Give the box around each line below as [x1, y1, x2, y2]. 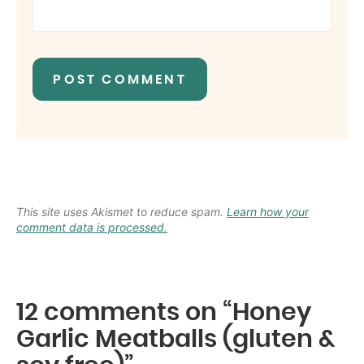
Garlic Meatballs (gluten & [16, 327, 336, 353]
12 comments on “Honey [16, 301, 311, 326]
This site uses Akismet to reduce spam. [16, 205, 227, 219]
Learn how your [227, 205, 309, 219]
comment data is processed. [16, 220, 167, 235]
